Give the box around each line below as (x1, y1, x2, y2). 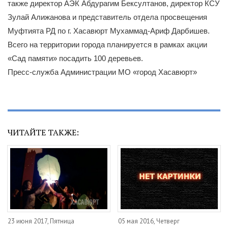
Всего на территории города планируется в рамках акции (8, 40, 207, 49)
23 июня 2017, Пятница (8, 217, 74, 226)
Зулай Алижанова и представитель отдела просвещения (8, 12, 207, 21)
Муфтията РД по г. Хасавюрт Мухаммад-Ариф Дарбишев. (8, 26, 210, 35)
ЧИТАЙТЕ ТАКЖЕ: (8, 126, 79, 138)
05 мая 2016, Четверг (118, 217, 180, 226)
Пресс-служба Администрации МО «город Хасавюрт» (8, 67, 197, 76)
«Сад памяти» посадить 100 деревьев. (8, 53, 143, 63)
